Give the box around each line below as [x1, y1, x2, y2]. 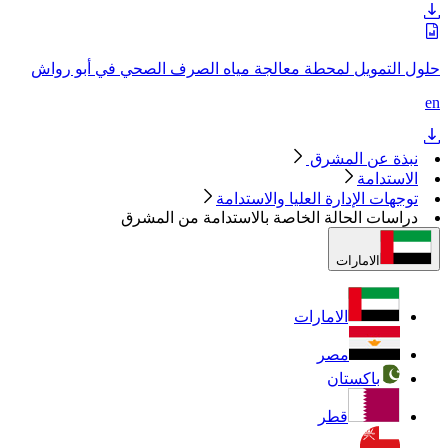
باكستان [327, 369, 380, 387]
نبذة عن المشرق [306, 149, 418, 167]
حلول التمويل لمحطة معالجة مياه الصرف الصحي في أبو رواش [31, 59, 440, 77]
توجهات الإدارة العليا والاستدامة [216, 189, 418, 207]
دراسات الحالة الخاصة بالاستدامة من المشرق [121, 208, 418, 226]
